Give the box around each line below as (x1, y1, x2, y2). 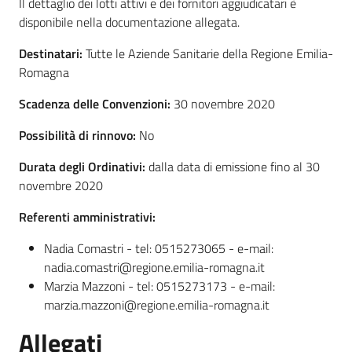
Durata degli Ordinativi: (19, 157, 148, 176)
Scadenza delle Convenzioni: (19, 94, 174, 113)
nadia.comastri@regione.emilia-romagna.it (44, 258, 265, 277)
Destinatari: (19, 44, 86, 63)
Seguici (19, 2, 55, 20)
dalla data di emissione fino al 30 (148, 157, 320, 176)
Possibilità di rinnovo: (19, 126, 139, 145)
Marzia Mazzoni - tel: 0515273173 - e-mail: (44, 277, 275, 295)
